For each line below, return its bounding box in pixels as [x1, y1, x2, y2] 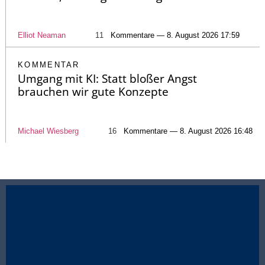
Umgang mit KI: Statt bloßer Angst [18, 70, 197, 86]
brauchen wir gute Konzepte [18, 83, 169, 99]
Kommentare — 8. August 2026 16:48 [124, 126, 253, 135]
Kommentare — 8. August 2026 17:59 [111, 30, 240, 40]
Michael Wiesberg [18, 126, 79, 135]
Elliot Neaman [18, 30, 66, 40]
